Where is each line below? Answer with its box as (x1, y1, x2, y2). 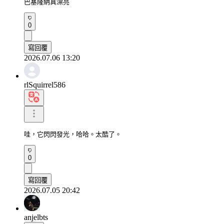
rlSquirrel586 (24, 80, 65, 89)
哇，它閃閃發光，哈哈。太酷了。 (24, 130, 121, 138)
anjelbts (24, 212, 48, 221)
